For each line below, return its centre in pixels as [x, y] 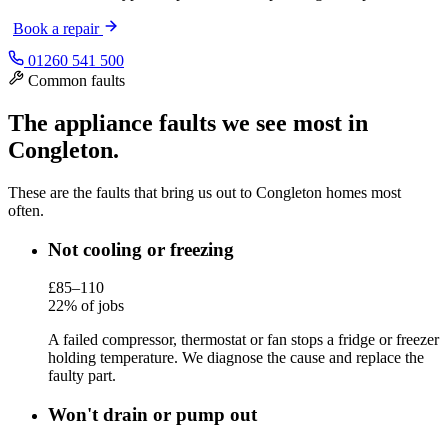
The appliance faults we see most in [188, 122]
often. [26, 210]
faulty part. [82, 376]
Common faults [76, 81]
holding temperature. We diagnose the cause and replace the [236, 358]
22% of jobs [86, 306]
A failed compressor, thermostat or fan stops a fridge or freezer [243, 340]
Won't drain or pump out [152, 414]
